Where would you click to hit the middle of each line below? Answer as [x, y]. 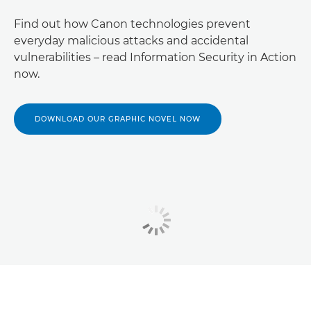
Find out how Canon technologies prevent [132, 24]
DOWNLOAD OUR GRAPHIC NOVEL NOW [118, 119]
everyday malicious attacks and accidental [131, 40]
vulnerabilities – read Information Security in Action [155, 57]
